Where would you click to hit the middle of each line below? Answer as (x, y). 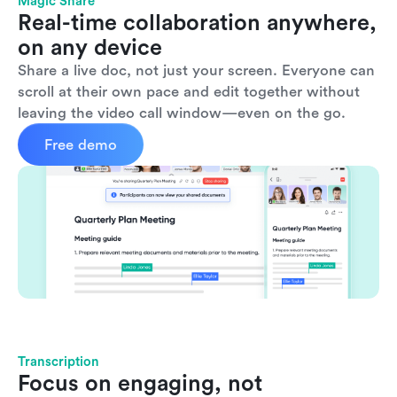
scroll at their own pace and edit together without (189, 91)
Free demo (81, 144)
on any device (90, 47)
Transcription (58, 361)
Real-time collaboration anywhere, (197, 22)
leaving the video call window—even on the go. (182, 113)
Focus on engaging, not (140, 383)
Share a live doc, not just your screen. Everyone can (196, 70)
